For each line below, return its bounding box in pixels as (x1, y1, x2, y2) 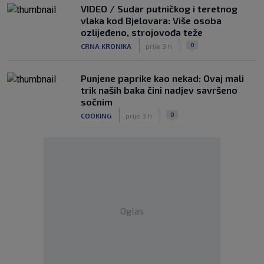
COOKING (81, 111, 111, 120)
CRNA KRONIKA (81, 41, 131, 50)
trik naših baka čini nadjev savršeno (81, 84, 237, 95)
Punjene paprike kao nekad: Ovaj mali (81, 72, 244, 84)
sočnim (81, 96, 113, 107)
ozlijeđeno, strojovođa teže (81, 27, 203, 38)
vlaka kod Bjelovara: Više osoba (81, 15, 222, 26)
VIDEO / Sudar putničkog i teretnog (81, 3, 237, 14)
